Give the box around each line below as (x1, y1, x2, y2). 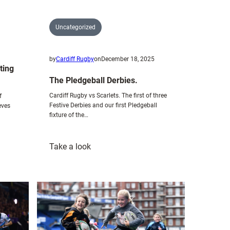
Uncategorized (55, 23, 95, 31)
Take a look (49, 141, 91, 151)
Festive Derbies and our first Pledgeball (49, 101, 157, 109)
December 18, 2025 (101, 55, 155, 63)
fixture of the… (49, 111, 88, 119)
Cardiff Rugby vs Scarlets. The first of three (49, 91, 167, 99)
